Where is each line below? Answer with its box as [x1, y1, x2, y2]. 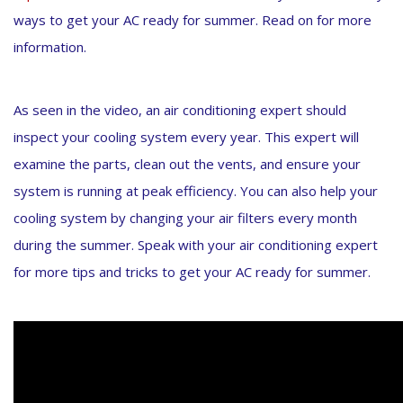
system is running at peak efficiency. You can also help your [13, 182, 378, 201]
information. [13, 38, 86, 57]
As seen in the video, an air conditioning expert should [13, 101, 346, 120]
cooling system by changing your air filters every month [13, 209, 357, 228]
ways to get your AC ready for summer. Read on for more [13, 11, 372, 30]
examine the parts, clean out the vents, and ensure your [13, 155, 361, 174]
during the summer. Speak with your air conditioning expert [13, 236, 378, 255]
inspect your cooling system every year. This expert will [13, 128, 359, 147]
